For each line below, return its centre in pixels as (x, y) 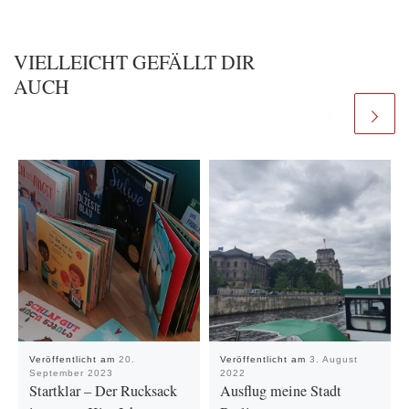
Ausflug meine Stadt (280, 390)
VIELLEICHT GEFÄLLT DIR (134, 62)
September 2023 (71, 372)
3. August (333, 359)
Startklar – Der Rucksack (103, 390)
